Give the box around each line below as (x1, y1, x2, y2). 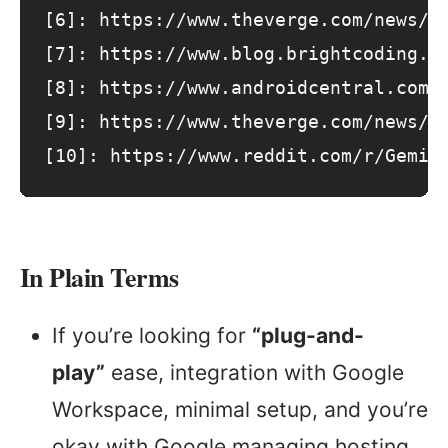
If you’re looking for (52, 323, 252, 349)
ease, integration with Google (105, 360, 404, 386)
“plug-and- (252, 323, 364, 349)
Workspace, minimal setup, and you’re (52, 397, 428, 423)
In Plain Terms (20, 258, 179, 297)
